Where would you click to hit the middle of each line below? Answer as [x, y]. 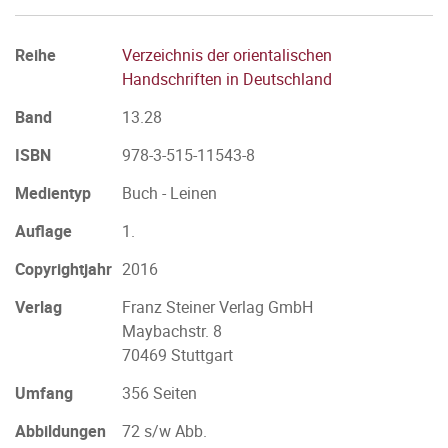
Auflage [43, 231]
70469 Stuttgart [177, 355]
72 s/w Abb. [164, 431]
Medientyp [53, 193]
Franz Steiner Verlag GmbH [217, 307]
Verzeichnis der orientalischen [227, 55]
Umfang [44, 393]
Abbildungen [60, 431]
